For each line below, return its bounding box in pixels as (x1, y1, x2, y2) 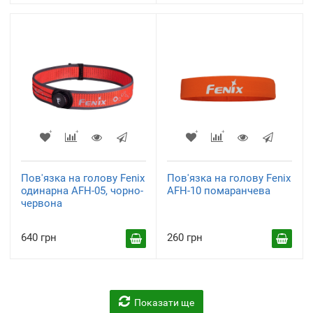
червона (21, 197, 62, 210)
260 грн (167, 231, 203, 244)
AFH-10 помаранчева (167, 184, 270, 197)
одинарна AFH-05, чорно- (21, 184, 143, 197)
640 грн (21, 231, 57, 244)
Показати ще (134, 297, 194, 308)
